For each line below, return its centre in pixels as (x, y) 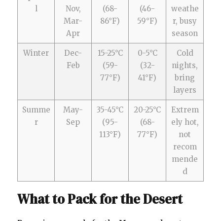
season (185, 33)
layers (185, 90)
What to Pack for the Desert (100, 199)
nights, (185, 65)
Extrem (185, 110)
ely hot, (185, 122)
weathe (185, 8)
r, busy (185, 21)
